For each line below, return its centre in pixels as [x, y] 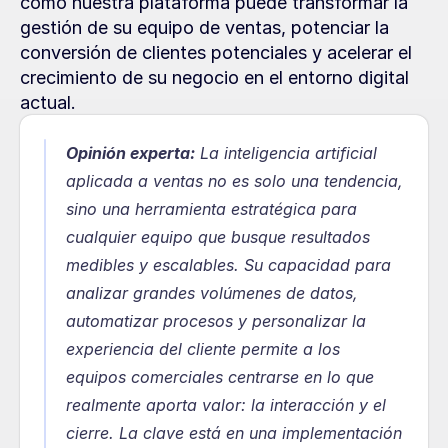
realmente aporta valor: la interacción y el [226, 405]
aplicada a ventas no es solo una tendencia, [234, 181]
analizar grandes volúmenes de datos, [212, 293]
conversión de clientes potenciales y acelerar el [216, 52]
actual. [48, 102]
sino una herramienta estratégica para [211, 209]
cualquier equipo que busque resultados [218, 237]
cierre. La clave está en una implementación [234, 433]
